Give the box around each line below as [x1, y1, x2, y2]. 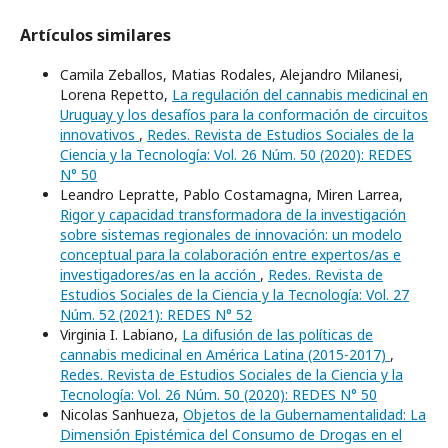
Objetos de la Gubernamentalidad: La [183, 405, 426, 424]
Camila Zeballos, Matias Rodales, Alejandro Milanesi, [60, 65, 403, 84]
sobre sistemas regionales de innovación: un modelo [60, 225, 402, 244]
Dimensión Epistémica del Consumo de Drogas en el [60, 425, 402, 444]
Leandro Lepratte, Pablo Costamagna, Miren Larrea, [60, 185, 403, 204]
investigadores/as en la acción [60, 265, 260, 284]
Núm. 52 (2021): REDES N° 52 [60, 305, 252, 324]
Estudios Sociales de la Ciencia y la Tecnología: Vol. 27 [60, 285, 409, 304]
